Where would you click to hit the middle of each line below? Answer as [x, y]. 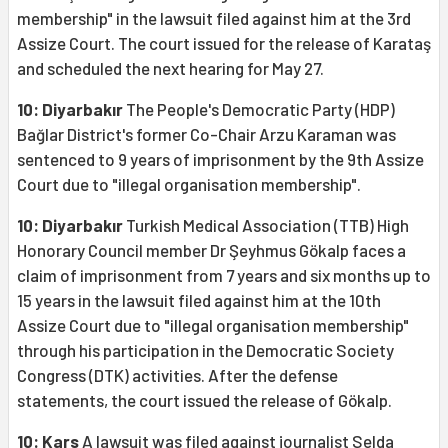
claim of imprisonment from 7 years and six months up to [224, 275]
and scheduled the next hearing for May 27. [170, 68]
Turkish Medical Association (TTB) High [266, 225]
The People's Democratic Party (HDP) [259, 109]
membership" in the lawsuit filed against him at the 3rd [214, 18]
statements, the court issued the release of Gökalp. [204, 400]
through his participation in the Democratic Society [205, 350]
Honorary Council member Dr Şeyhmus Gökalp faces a [211, 250]
